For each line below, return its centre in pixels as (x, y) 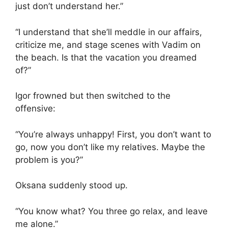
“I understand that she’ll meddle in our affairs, (109, 32)
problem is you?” (49, 160)
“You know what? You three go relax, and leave (111, 211)
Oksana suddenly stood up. (72, 186)
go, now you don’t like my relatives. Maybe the (110, 147)
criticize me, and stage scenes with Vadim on (108, 45)
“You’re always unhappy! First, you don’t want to (113, 134)
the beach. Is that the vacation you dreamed (106, 57)
